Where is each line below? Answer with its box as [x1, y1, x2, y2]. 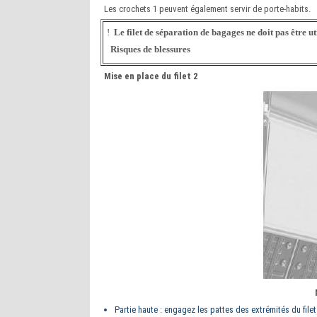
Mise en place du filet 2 [104, 71, 198, 81]
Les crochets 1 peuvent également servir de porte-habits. [104, 4, 311, 14]
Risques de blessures [110, 44, 190, 54]
